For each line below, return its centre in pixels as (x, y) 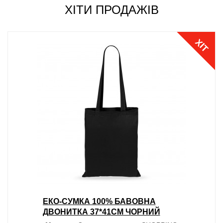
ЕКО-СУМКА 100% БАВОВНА (99, 201)
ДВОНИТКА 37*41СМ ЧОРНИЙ (101, 212)
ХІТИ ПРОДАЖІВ (111, 9)
